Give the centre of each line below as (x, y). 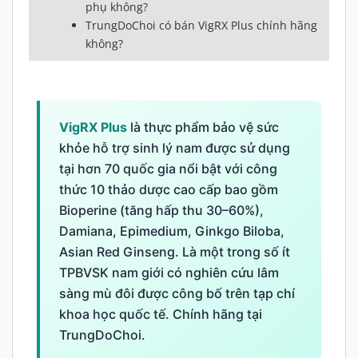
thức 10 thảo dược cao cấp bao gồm (169, 190)
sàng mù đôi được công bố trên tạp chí (177, 294)
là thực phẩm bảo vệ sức (203, 127)
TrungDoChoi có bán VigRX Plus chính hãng (201, 26)
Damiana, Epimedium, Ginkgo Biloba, (172, 231)
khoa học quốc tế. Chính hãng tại (161, 314)
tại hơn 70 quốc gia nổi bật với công (168, 169)
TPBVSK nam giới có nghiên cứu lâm (169, 273)
